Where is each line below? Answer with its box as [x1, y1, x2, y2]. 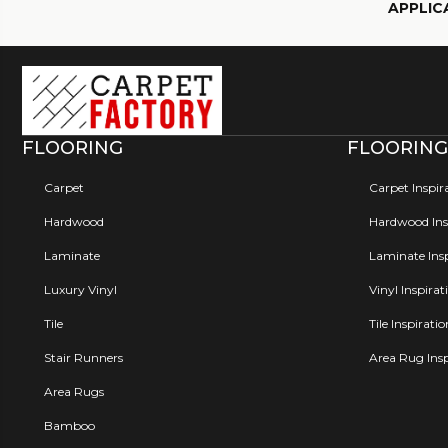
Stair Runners [44, 349, 123, 365]
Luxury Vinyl [44, 281, 117, 297]
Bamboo [44, 417, 95, 433]
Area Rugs [44, 383, 104, 399]
